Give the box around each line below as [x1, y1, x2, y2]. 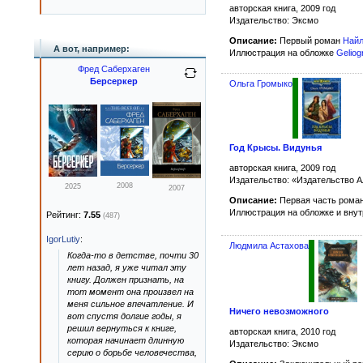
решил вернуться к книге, [67, 323, 177, 333]
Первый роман [277, 36, 343, 46]
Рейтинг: [46, 210, 83, 220]
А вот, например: [53, 44, 130, 53]
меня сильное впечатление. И [67, 299, 194, 309]
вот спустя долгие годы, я [67, 311, 181, 321]
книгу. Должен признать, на [67, 275, 184, 284]
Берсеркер [89, 76, 138, 86]
